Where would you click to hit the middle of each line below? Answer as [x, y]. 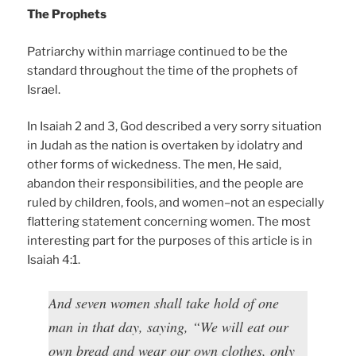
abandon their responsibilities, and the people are [166, 184]
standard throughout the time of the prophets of [163, 70]
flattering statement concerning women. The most [169, 222]
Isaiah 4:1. [54, 260]
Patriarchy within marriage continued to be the [158, 51]
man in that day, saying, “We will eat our [169, 327]
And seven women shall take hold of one [164, 303]
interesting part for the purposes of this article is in [170, 241]
